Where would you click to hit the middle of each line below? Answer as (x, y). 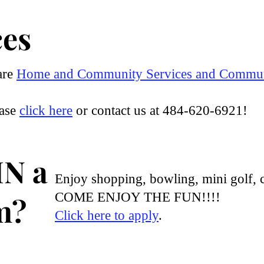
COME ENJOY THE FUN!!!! (139, 197)
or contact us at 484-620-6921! (160, 110)
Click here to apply (107, 215)
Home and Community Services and (118, 74)
